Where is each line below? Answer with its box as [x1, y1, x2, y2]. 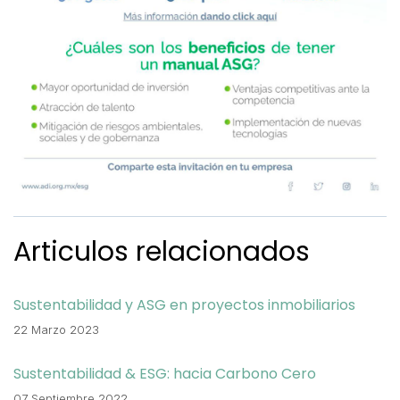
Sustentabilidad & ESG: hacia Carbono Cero [13, 362, 316, 384]
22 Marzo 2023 [13, 321, 99, 337]
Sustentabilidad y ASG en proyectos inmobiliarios [13, 294, 355, 315]
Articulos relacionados [13, 232, 310, 271]
